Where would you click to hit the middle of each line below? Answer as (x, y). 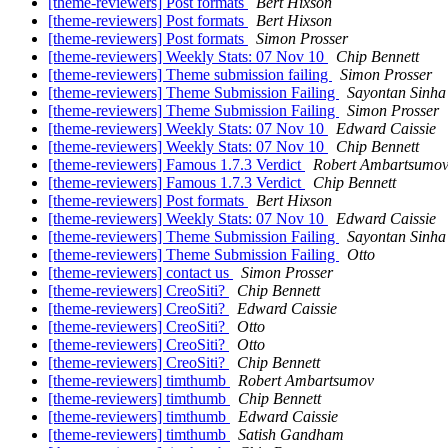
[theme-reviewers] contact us (140, 273)
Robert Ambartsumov (306, 381)
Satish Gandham (291, 435)
